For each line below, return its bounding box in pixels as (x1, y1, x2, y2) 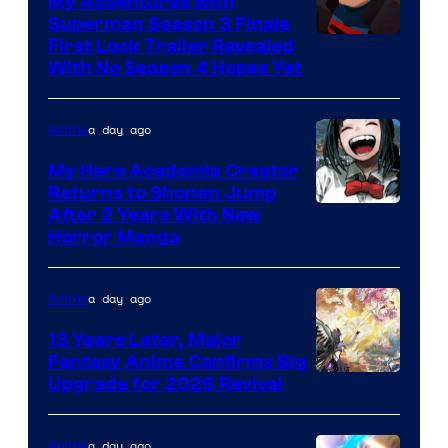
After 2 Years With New (48, 204, 261, 227)
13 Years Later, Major (48, 329, 242, 352)
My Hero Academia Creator (48, 160, 299, 183)
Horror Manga (48, 226, 180, 249)
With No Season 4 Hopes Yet (48, 57, 302, 80)
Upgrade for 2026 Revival (48, 373, 283, 396)
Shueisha (315, 263, 397, 291)
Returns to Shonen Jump (48, 182, 276, 205)
